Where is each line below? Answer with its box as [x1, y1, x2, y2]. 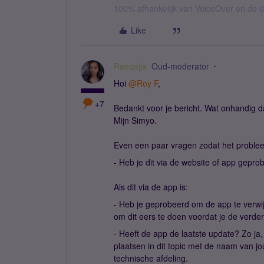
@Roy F [128, 77, 158, 89]
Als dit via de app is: [114, 181, 188, 193]
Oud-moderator [151, 60, 209, 72]
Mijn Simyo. [114, 114, 157, 126]
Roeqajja [114, 60, 147, 72]
